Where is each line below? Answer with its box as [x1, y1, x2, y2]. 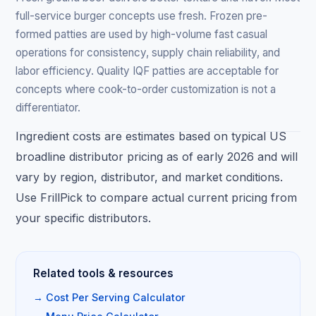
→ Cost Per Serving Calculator [33, 291, 186, 303]
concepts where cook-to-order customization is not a [16, 82, 276, 96]
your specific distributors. [16, 210, 152, 225]
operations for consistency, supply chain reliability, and [16, 45, 281, 59]
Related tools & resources [33, 266, 174, 280]
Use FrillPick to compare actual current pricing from [16, 190, 298, 205]
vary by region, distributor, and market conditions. [16, 169, 284, 184]
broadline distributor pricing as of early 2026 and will [16, 149, 298, 164]
